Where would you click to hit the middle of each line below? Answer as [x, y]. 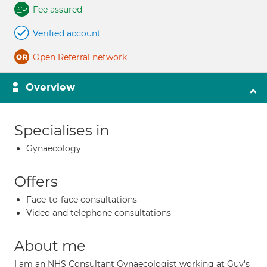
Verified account [67, 33]
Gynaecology [54, 148]
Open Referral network [80, 57]
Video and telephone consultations [99, 213]
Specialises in [62, 130]
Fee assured [58, 10]
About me [50, 246]
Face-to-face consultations [82, 200]
